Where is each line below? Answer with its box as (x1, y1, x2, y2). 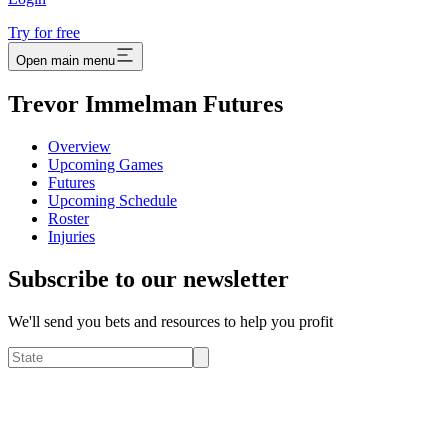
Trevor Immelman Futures (8, 91, 283, 118)
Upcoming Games (48, 156, 163, 174)
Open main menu (16, 53, 115, 69)
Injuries (48, 228, 95, 246)
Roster (48, 210, 89, 228)
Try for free (8, 24, 80, 42)
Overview (48, 138, 111, 156)
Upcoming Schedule (48, 192, 177, 210)
